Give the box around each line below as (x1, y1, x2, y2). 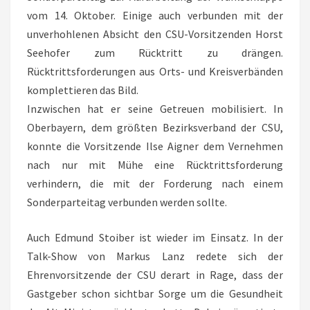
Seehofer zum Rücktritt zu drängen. (27, 46, 283, 60)
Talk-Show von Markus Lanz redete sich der (27, 249, 283, 263)
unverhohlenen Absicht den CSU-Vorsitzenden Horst (27, 27, 283, 41)
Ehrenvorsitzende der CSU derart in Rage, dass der (27, 268, 283, 282)
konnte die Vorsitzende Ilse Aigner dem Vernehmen (27, 139, 283, 153)
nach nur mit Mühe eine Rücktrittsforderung (27, 158, 283, 172)
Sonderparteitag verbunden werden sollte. (27, 195, 227, 209)
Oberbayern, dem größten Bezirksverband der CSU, (27, 120, 283, 134)
